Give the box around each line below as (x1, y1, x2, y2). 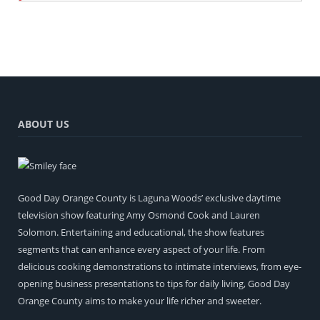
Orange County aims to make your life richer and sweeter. (18, 294, 261, 308)
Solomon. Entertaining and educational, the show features (18, 226, 264, 239)
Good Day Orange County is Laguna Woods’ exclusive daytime (18, 191, 281, 205)
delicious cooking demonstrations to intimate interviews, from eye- (18, 260, 301, 274)
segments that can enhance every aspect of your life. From (18, 243, 265, 256)
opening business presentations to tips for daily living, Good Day (18, 277, 290, 291)
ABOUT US (18, 117, 69, 131)
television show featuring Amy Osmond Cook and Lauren (18, 209, 260, 222)
